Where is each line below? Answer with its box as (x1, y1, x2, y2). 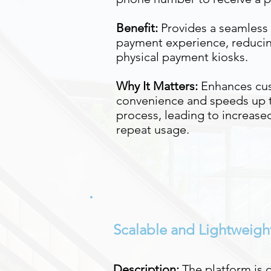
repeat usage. (116, 122, 189, 137)
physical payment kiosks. (116, 50, 248, 64)
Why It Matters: (116, 79, 201, 93)
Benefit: (116, 21, 158, 35)
